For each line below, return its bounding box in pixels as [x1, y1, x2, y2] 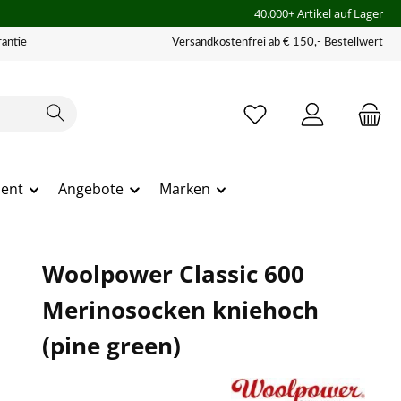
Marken [158, 178, 210, 199]
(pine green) [41, 328, 181, 362]
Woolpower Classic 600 [41, 257, 304, 290]
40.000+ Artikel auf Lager [254, 4, 383, 21]
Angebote [58, 178, 124, 199]
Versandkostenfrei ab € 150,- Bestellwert [172, 37, 383, 48]
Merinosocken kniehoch [41, 293, 319, 326]
